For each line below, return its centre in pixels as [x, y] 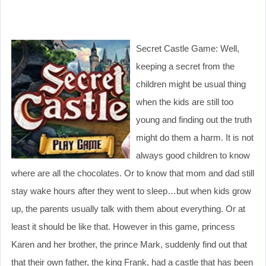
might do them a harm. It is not [195, 137]
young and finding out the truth [194, 119]
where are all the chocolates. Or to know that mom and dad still [133, 173]
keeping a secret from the [185, 66]
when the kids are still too [185, 102]
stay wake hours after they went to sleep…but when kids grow [131, 191]
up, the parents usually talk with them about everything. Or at [128, 208]
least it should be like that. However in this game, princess [123, 226]
